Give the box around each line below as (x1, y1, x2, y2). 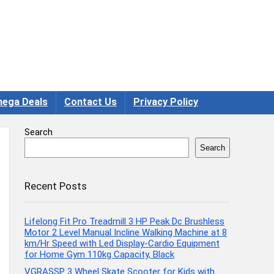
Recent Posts (24, 179, 87, 192)
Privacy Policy (133, 95, 198, 108)
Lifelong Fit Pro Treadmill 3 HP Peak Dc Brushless (24, 215, 224, 227)
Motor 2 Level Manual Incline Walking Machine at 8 (24, 226, 227, 238)
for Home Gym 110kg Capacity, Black (24, 248, 174, 260)
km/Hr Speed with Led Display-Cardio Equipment (24, 237, 220, 249)
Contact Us (64, 95, 117, 108)
